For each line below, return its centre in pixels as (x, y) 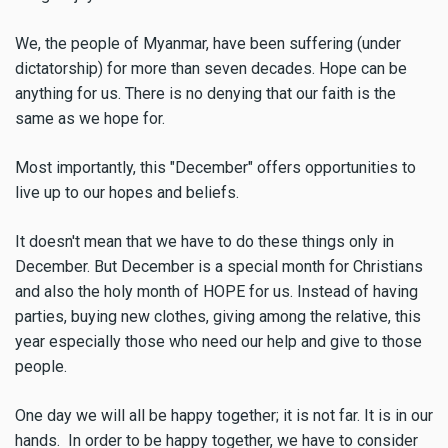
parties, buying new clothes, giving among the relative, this (218, 316)
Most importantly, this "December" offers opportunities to (215, 168)
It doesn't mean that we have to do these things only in (204, 241)
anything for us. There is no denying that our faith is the (205, 94)
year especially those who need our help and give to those (218, 341)
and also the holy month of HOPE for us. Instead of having (216, 291)
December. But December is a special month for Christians (219, 266)
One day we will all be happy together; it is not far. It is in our (224, 415)
